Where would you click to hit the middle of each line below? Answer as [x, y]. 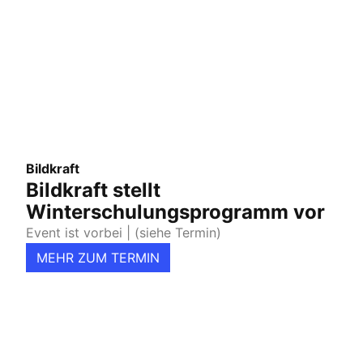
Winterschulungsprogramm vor [175, 212]
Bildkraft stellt [93, 190]
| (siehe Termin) [172, 233]
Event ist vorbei [74, 233]
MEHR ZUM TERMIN [98, 258]
